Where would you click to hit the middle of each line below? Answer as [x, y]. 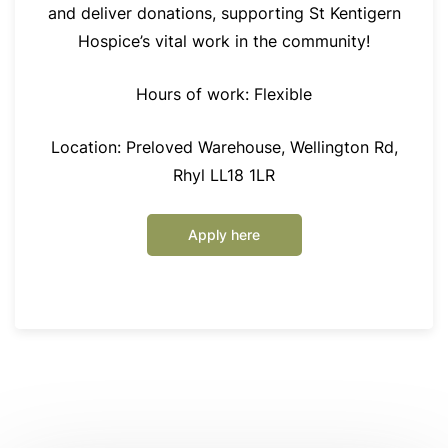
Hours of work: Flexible [224, 94]
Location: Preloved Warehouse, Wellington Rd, [224, 147]
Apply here [224, 235]
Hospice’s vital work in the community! [224, 41]
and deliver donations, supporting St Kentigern [224, 13]
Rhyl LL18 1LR [224, 175]
